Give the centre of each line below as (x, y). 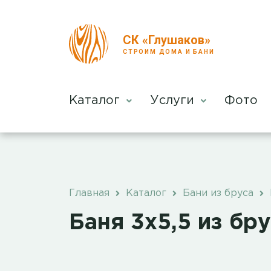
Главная (89, 194)
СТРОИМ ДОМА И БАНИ (169, 51)
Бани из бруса (218, 194)
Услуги (174, 100)
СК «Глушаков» (167, 40)
